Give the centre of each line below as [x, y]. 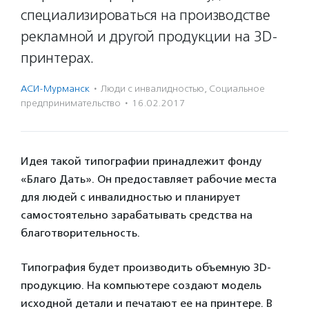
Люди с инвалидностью [152, 89]
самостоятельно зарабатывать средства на [137, 215]
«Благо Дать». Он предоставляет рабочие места [149, 179]
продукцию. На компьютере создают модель [141, 285]
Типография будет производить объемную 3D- [146, 267]
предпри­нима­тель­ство [71, 103]
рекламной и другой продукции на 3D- [149, 37]
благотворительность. [80, 233]
